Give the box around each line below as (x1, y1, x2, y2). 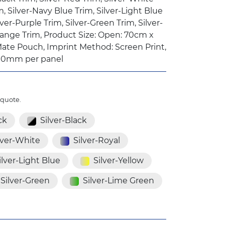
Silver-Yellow (93, 156, 144, 166)
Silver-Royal (73, 136, 120, 146)
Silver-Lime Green (83, 176, 154, 186)
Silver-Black (40, 116, 87, 126)
